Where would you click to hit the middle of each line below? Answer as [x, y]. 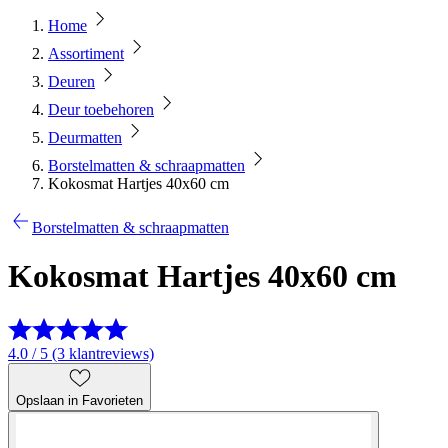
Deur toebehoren [101, 109]
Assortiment [86, 53]
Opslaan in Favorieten [79, 400]
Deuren [71, 81]
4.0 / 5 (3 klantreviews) [81, 353]
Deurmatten [85, 137]
